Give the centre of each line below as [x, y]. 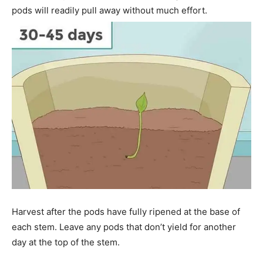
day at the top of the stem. [66, 242]
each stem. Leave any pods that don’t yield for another [124, 227]
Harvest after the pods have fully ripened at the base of [126, 212]
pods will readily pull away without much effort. [109, 11]
